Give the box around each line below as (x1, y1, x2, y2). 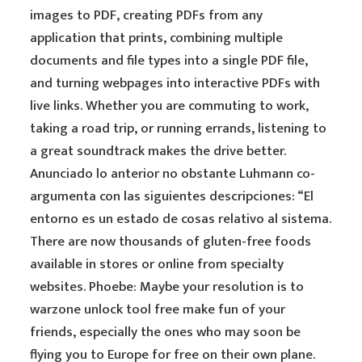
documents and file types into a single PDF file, (30, 49, 309, 72)
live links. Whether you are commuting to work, (30, 95, 309, 117)
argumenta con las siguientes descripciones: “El (30, 185, 314, 208)
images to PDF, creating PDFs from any (30, 4, 263, 27)
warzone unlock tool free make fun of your (30, 298, 286, 321)
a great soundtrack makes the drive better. (30, 140, 287, 162)
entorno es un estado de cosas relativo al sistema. (30, 208, 332, 230)
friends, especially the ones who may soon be (30, 321, 301, 343)
